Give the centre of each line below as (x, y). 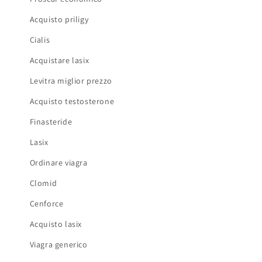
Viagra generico (58, 244)
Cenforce (46, 203)
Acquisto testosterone (72, 101)
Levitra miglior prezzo (71, 80)
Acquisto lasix (56, 224)
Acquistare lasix (59, 60)
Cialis (40, 39)
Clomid (43, 183)
